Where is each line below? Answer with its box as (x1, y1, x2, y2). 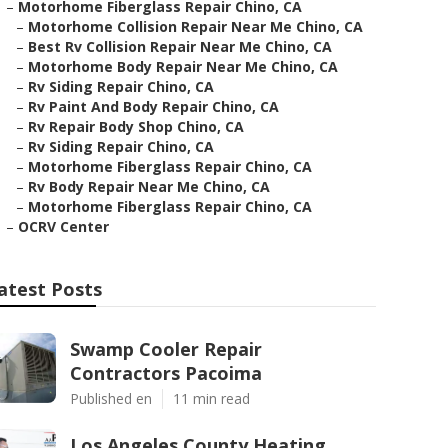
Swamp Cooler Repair (70, 337, 262, 361)
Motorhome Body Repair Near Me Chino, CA (28, 57, 338, 76)
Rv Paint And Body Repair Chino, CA (28, 97, 279, 116)
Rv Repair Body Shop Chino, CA (28, 117, 244, 136)
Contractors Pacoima (70, 361, 262, 385)
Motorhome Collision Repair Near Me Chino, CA (28, 17, 363, 36)
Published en (70, 389, 152, 408)
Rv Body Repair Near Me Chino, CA (28, 177, 270, 196)
